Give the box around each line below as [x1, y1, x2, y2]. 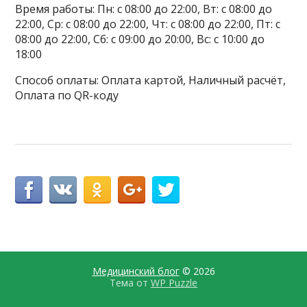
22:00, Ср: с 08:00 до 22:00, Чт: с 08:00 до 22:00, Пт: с [15, 16, 281, 32]
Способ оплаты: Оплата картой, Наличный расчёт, [15, 72, 286, 88]
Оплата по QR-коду [15, 87, 119, 103]
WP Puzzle [151, 275, 197, 289]
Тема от [110, 275, 151, 289]
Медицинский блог [92, 264, 180, 278]
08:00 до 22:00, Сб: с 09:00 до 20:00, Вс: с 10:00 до [15, 31, 265, 47]
